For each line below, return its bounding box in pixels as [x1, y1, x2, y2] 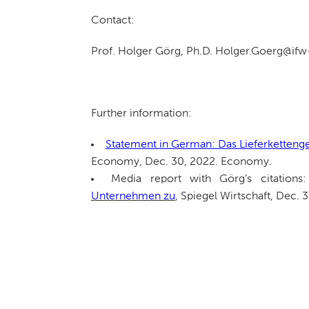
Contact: [91, 14, 134, 26]
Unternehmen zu [91, 190, 175, 202]
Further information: [91, 108, 192, 119]
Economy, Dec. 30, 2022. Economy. [91, 156, 272, 168]
